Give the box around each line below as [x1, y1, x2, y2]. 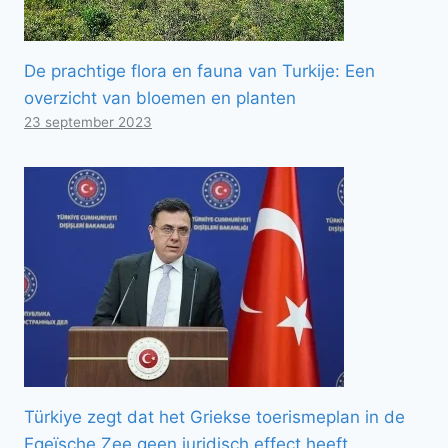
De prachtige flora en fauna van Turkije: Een [24, 60, 375, 81]
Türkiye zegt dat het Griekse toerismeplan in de [24, 406, 405, 427]
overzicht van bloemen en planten [24, 87, 296, 108]
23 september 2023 [24, 113, 152, 130]
